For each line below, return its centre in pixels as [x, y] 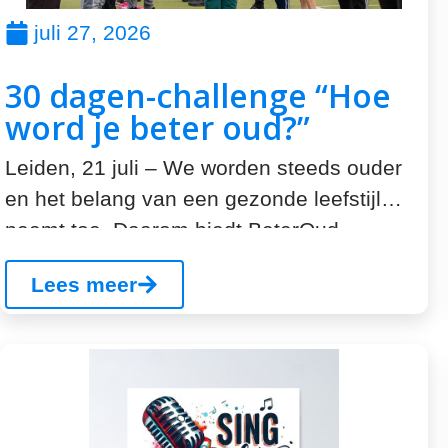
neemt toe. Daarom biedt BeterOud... [181, 229]
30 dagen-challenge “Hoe [198, 95]
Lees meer [84, 285]
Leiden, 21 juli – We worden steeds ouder [203, 167]
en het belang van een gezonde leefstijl [193, 198]
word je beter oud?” [157, 127]
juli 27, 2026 [92, 32]
